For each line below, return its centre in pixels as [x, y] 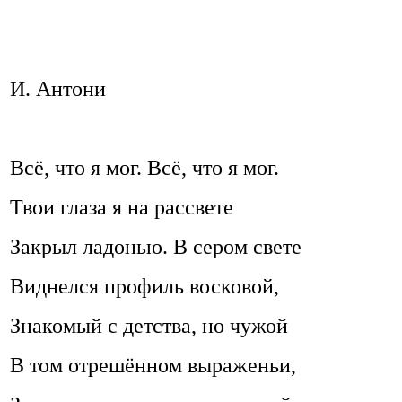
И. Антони [58, 89]
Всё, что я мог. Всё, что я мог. [144, 168]
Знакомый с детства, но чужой [149, 326]
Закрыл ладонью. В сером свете [156, 247]
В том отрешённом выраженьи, [153, 365]
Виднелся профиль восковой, [144, 286]
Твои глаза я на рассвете [122, 207]
